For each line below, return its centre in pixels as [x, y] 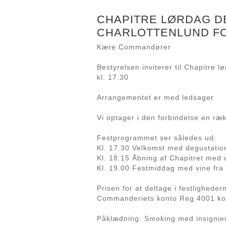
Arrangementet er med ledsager [155, 97]
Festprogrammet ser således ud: [157, 138]
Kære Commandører [134, 47]
